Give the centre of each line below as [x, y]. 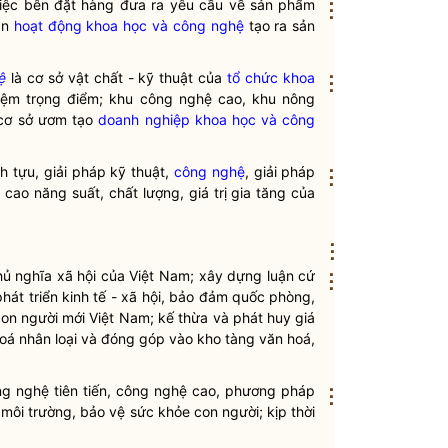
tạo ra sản [279, 25]
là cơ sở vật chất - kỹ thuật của [119, 77]
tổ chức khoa [271, 77]
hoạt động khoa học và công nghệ [128, 25]
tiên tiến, [82, 390]
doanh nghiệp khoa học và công [207, 119]
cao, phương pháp [251, 390]
